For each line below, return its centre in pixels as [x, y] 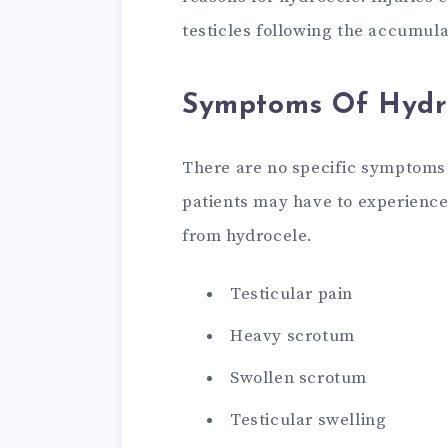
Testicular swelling [308, 420]
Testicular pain [291, 294]
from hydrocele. [247, 236]
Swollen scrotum [298, 378]
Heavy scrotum [292, 336]
